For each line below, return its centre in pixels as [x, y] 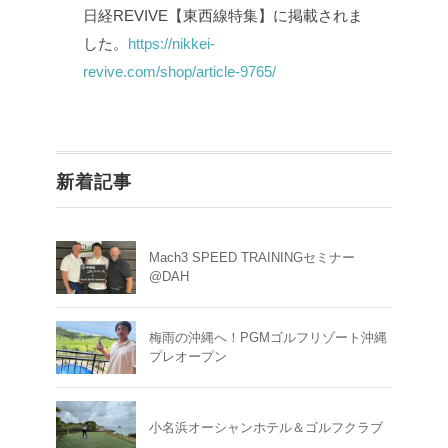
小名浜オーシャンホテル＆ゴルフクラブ [266, 427]
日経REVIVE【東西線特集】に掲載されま [222, 15]
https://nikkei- [171, 43]
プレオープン [188, 356]
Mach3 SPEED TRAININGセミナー [252, 257]
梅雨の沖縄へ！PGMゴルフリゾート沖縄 [268, 337]
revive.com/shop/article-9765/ [179, 71]
